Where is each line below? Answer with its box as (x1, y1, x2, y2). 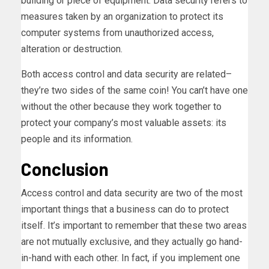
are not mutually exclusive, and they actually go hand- (21, 235, 243, 247)
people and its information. (21, 133, 133, 145)
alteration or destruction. (21, 43, 122, 55)
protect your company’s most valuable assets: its (21, 116, 226, 128)
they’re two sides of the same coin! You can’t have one (21, 84, 248, 96)
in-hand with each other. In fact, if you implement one (21, 252, 240, 264)
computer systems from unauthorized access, (21, 26, 214, 38)
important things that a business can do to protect (21, 203, 229, 215)
